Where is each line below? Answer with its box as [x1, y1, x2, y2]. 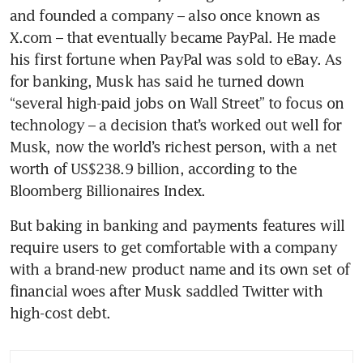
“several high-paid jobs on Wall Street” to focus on [10, 93, 344, 112]
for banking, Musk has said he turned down [10, 71, 305, 90]
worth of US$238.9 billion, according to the [10, 159, 297, 177]
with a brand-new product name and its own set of [10, 259, 349, 278]
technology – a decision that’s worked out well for [10, 115, 342, 134]
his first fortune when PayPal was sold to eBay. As [10, 49, 343, 68]
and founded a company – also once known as [10, 6, 321, 24]
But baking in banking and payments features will [10, 216, 344, 234]
